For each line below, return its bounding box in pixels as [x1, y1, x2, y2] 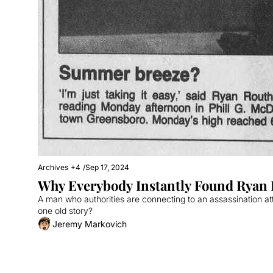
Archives [38, 163, 68, 172]
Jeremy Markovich [52, 218, 127, 229]
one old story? [38, 205, 93, 216]
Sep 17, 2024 [85, 163, 129, 172]
